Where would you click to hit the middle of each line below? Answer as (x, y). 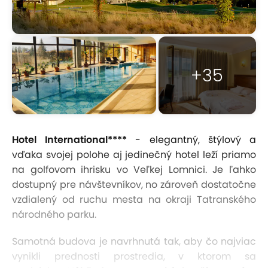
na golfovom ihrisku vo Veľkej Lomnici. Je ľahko (134, 170)
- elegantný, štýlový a (196, 140)
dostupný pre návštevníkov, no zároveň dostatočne (134, 185)
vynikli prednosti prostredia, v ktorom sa (134, 257)
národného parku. (54, 215)
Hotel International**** (74, 140)
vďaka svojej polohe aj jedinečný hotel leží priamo (134, 155)
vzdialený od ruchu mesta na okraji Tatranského (134, 200)
